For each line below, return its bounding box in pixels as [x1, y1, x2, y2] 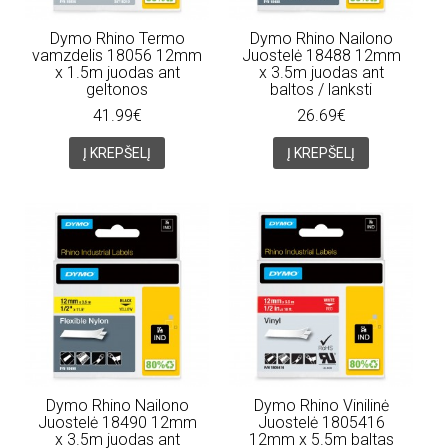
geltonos [86, 79, 148, 99]
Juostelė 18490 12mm [37, 412, 197, 432]
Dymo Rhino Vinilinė [253, 395, 389, 415]
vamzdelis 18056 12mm [32, 45, 202, 65]
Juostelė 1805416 [257, 412, 385, 432]
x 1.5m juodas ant [54, 62, 180, 82]
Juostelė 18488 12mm [241, 45, 401, 65]
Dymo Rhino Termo [49, 28, 185, 48]
